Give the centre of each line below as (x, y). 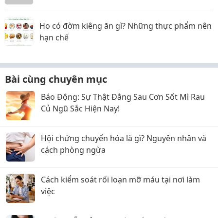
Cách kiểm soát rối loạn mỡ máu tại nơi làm (120, 180)
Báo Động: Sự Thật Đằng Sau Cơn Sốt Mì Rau (123, 97)
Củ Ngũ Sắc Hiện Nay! (80, 109)
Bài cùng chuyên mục (56, 79)
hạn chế (54, 38)
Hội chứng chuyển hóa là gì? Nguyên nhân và (124, 138)
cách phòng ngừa (73, 150)
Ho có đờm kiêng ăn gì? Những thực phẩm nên (126, 26)
